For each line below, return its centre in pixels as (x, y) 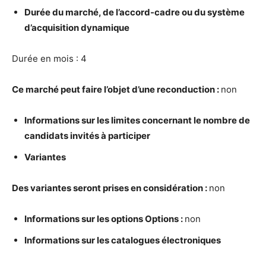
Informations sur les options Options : (104, 219)
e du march (69, 12)
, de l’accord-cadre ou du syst (162, 12)
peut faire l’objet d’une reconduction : (140, 89)
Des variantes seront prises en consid (92, 188)
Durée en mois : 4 (49, 58)
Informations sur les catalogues (93, 240)
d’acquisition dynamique (77, 28)
